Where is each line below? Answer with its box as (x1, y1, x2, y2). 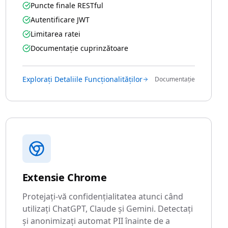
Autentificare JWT (30, 15, 90, 24)
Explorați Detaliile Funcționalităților (22, 74, 142, 84)
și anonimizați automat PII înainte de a (22, 215, 170, 226)
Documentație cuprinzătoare (30, 43, 128, 53)
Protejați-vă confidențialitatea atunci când (22, 191, 183, 202)
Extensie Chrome (22, 170, 107, 184)
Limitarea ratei (30, 29, 80, 39)
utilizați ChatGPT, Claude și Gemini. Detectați (22, 203, 193, 214)
